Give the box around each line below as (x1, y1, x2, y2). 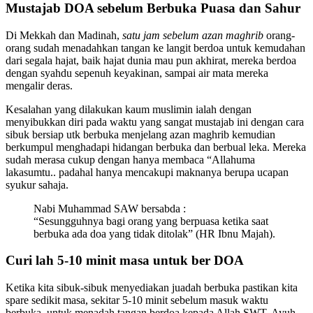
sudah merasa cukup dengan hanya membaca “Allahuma (6, 153, 255, 166)
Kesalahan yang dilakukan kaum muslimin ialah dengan (6, 103, 252, 115)
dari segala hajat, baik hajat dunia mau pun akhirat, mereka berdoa (6, 54, 296, 66)
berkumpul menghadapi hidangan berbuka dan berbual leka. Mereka (6, 140, 306, 153)
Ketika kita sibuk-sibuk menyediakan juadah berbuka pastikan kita (6, 282, 298, 294)
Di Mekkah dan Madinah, (6, 29, 122, 41)
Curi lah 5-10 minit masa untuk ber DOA (6, 253, 244, 268)
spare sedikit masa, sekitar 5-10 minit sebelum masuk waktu (6, 294, 268, 307)
